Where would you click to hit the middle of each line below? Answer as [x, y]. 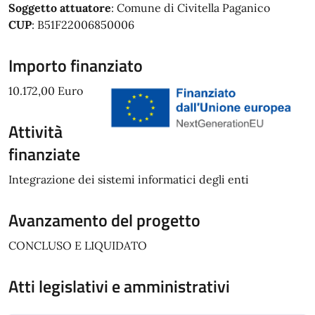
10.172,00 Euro [46, 91]
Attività [36, 131]
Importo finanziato [76, 65]
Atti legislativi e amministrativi [119, 286]
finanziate [44, 154]
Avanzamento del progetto [104, 220]
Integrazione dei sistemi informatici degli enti [129, 179]
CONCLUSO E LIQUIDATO [78, 245]
